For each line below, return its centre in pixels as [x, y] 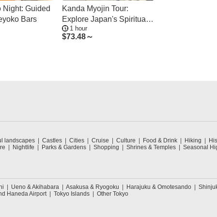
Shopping [106, 147]
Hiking [193, 140]
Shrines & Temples [151, 147]
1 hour [78, 28]
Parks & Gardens [64, 147]
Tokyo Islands [72, 194]
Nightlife [23, 147]
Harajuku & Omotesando [159, 187]
